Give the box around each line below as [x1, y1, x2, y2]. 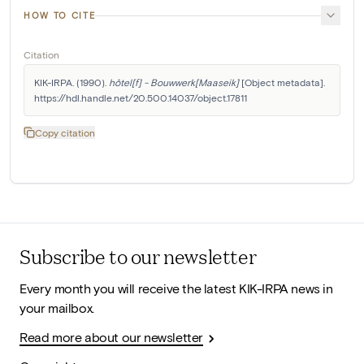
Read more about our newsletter [19, 329, 203, 345]
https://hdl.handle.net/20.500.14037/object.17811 [34, 92, 247, 104]
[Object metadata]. [239, 76, 325, 89]
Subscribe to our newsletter [19, 242, 257, 271]
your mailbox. [19, 300, 94, 316]
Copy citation [35, 127, 95, 139]
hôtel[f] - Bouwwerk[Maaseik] [109, 76, 239, 89]
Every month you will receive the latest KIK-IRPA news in [19, 280, 333, 297]
